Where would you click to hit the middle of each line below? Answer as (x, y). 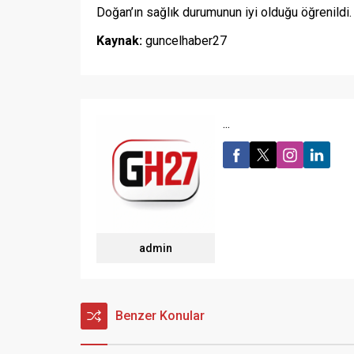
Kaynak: (119, 41)
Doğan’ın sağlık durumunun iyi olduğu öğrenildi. (224, 13)
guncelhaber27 (185, 41)
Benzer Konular (160, 316)
